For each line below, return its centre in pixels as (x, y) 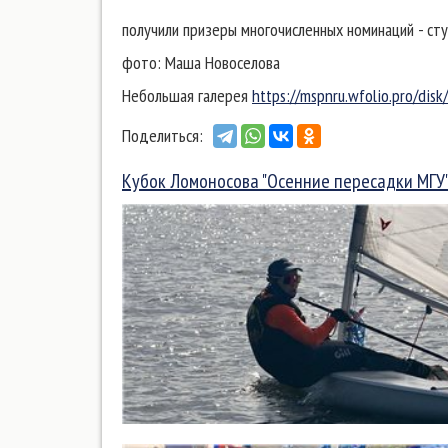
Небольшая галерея (187, 95)
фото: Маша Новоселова (201, 62)
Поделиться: (162, 135)
